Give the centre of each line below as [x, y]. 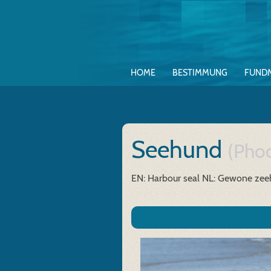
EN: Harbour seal [165, 178]
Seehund [179, 149]
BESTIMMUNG [200, 73]
